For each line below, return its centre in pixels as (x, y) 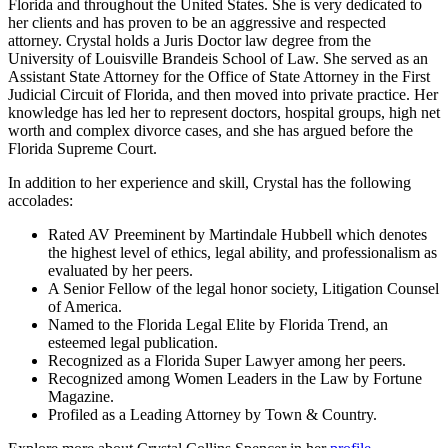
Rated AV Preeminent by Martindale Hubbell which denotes (237, 235)
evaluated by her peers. (120, 271)
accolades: (40, 201)
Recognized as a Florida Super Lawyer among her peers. (227, 361)
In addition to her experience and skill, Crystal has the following (209, 183)
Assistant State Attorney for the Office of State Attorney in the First (219, 77)
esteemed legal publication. (133, 343)
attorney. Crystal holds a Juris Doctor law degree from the (189, 41)
